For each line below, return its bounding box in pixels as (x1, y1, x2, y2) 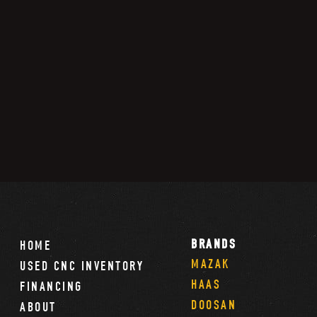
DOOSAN (191, 296, 237, 313)
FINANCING (20, 278, 83, 294)
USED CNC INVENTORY (20, 258, 144, 274)
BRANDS (191, 236, 237, 252)
